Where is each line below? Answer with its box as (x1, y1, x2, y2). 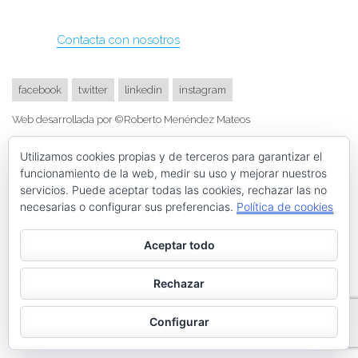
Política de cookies (237, 200, 333, 213)
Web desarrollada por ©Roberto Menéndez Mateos (12, 113, 250, 125)
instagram (179, 84, 226, 97)
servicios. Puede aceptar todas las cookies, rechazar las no (20, 183, 327, 197)
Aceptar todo (143, 238, 215, 252)
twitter (78, 84, 108, 97)
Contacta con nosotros (57, 32, 180, 47)
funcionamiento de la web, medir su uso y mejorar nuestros (20, 166, 327, 180)
